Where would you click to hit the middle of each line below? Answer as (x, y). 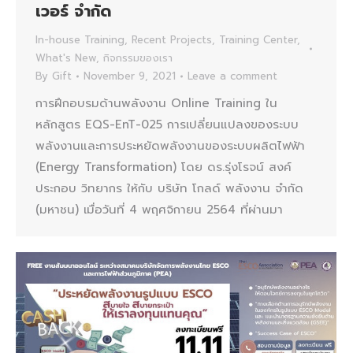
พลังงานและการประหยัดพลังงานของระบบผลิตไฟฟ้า (170, 146)
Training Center (258, 40)
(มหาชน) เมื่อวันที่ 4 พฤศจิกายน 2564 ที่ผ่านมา (159, 210)
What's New (66, 58)
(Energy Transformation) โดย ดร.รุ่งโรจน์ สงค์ (163, 167)
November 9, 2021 (130, 76)
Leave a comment (232, 76)
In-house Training (80, 40)
